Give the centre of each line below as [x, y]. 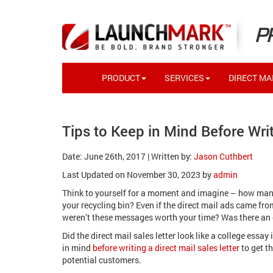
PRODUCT [121, 78]
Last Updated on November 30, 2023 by [138, 175]
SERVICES [184, 78]
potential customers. [102, 260]
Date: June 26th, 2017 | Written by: [128, 156]
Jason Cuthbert [223, 156]
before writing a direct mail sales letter [166, 248]
